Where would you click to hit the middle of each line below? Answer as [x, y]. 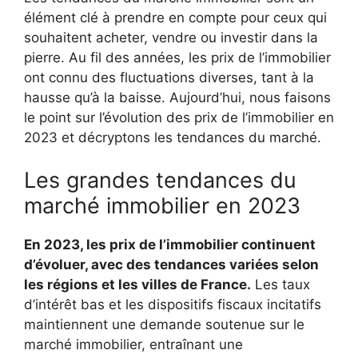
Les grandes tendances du [160, 181]
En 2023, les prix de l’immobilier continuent [170, 245]
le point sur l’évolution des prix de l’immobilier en [179, 117]
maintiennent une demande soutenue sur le [164, 325]
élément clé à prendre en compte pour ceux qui [175, 17]
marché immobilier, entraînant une [133, 345]
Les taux [280, 285]
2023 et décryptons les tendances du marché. [173, 137]
